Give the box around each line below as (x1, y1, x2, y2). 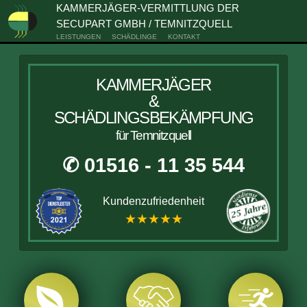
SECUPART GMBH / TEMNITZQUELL (56, 18, 232, 29)
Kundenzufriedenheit (103, 195, 204, 207)
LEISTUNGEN (56, 33, 101, 40)
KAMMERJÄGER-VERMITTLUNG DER (56, 2, 239, 14)
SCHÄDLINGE (111, 33, 157, 40)
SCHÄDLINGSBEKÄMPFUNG (53, 108, 254, 127)
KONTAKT (167, 33, 200, 40)
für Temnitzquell (116, 128, 191, 143)
